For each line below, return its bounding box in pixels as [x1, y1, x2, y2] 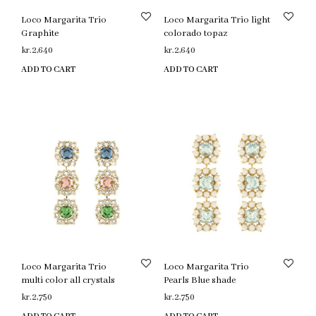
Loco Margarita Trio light [163, 13, 270, 26]
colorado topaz [163, 27, 228, 39]
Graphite [21, 27, 59, 39]
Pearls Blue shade [163, 274, 236, 287]
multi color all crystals [21, 274, 115, 287]
